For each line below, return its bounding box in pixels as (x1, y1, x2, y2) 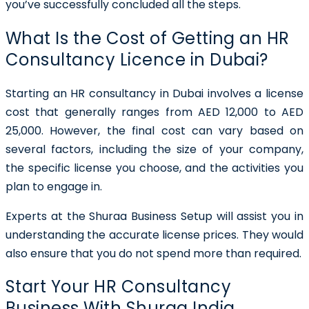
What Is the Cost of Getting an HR (6, 26, 290, 50)
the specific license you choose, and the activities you (6, 159, 303, 176)
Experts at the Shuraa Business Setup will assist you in (6, 208, 303, 224)
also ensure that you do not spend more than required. (6, 245, 301, 261)
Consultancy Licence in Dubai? (6, 48, 268, 71)
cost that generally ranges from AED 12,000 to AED (6, 103, 303, 120)
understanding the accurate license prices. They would (6, 226, 303, 243)
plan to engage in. (6, 178, 102, 195)
